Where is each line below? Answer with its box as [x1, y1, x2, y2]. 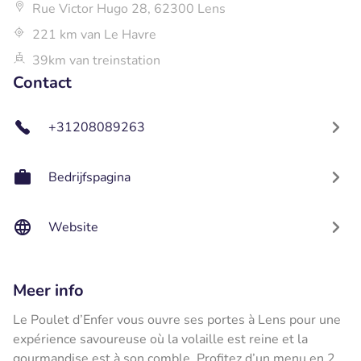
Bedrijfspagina [48, 168, 131, 186]
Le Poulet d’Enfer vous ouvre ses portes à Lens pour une [13, 310, 341, 329]
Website [48, 218, 98, 236]
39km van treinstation [32, 51, 160, 69]
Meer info [13, 279, 84, 301]
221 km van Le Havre [32, 25, 156, 44]
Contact [13, 71, 72, 93]
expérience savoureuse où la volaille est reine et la [13, 330, 308, 348]
